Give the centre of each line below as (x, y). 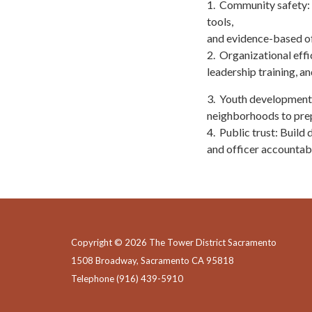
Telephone (93, 278)
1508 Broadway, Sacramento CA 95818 (153, 260)
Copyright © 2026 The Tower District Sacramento (174, 242)
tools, (221, 21)
